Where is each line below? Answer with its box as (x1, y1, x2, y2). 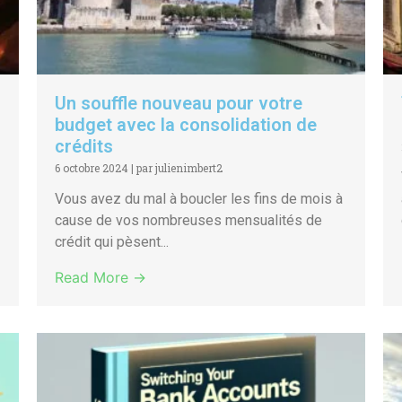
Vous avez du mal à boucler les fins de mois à (54, 190, 343, 208)
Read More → (54, 268, 146, 287)
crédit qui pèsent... (54, 233, 169, 251)
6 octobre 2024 (54, 161, 128, 176)
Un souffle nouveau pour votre (54, 92, 302, 115)
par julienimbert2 (135, 161, 223, 176)
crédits (54, 135, 113, 158)
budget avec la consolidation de (54, 114, 317, 136)
